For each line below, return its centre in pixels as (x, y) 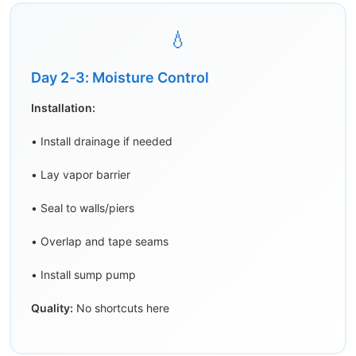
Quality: (52, 308)
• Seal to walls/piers (83, 208)
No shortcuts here (121, 308)
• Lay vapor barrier (81, 175)
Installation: (63, 108)
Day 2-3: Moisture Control (120, 78)
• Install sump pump (83, 275)
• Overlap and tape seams (100, 242)
